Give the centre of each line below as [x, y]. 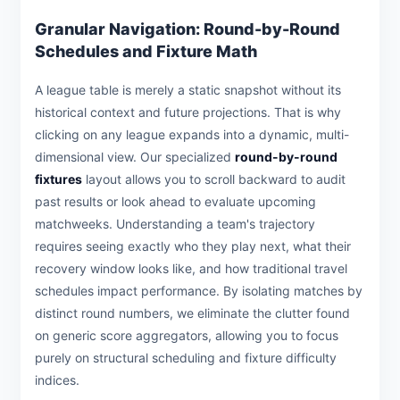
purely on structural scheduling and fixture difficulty [186, 358]
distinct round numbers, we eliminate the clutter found [192, 313]
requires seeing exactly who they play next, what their [193, 246]
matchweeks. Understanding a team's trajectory [175, 224]
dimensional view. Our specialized [135, 157]
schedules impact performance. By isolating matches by [199, 291]
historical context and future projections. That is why [188, 112]
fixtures [58, 179]
